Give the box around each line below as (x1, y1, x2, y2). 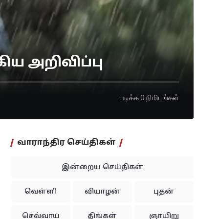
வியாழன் (84, 188, 120, 197)
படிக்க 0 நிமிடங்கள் (121, 93, 179, 102)
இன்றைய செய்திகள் (61, 163, 143, 172)
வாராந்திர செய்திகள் (17, 138, 116, 148)
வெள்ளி (24, 188, 57, 197)
